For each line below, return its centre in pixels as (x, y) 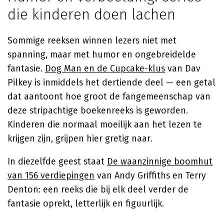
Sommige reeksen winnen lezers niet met (92, 40)
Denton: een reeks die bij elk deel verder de (98, 189)
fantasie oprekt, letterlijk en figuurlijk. (86, 203)
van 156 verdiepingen (51, 175)
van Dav (183, 68)
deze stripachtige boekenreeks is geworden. (98, 110)
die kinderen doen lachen (91, 14)
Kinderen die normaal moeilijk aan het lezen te (105, 124)
